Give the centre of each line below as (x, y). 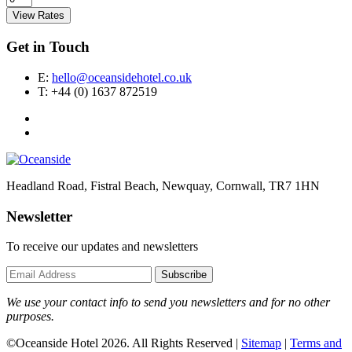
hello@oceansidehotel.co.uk (122, 77)
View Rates (38, 16)
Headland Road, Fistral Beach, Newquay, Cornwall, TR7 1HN (163, 185)
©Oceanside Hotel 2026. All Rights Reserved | (124, 343)
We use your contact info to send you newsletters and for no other (168, 302)
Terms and (316, 343)
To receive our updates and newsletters (102, 247)
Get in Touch (48, 47)
